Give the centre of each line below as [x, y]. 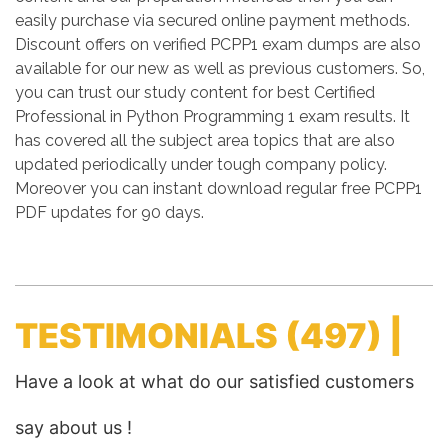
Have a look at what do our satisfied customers [214, 381]
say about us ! [73, 427]
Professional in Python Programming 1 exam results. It [212, 116]
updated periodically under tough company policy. [201, 164]
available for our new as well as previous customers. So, [220, 68]
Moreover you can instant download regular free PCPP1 [218, 188]
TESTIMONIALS [150, 335]
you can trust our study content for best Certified [195, 92]
